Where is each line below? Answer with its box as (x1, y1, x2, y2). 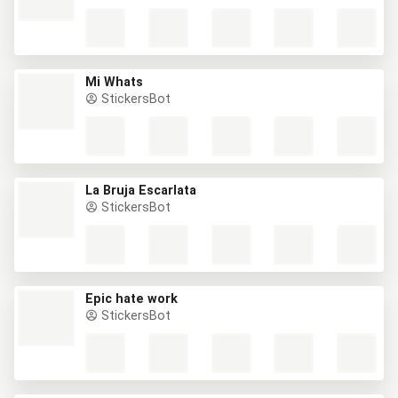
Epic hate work (85, 291, 178, 306)
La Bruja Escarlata (85, 183, 196, 198)
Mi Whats (85, 75, 143, 90)
